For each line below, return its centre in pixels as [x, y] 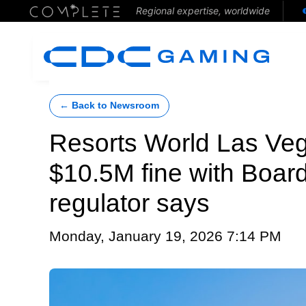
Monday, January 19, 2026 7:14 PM [165, 236]
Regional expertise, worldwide [203, 11]
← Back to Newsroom [109, 106]
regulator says [129, 203]
